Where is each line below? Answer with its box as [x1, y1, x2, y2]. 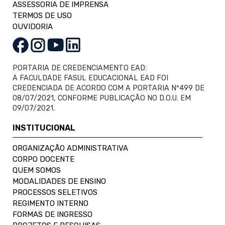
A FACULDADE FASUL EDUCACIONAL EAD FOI [13, 73, 168, 82]
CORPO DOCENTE [13, 154, 74, 164]
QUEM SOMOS [13, 165, 61, 175]
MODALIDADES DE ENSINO [13, 176, 106, 186]
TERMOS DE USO [13, 11, 72, 20]
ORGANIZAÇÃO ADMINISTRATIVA [13, 143, 128, 153]
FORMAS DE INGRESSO [13, 209, 92, 219]
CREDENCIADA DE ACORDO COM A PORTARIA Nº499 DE [13, 83, 204, 92]
